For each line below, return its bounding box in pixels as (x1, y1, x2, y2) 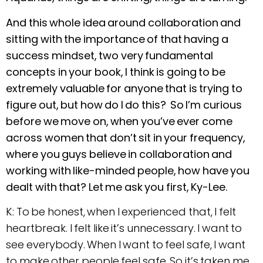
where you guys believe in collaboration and (6, 146, 232, 161)
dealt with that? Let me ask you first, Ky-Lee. (6, 179, 227, 194)
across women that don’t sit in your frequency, (6, 130, 245, 145)
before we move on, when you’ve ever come (6, 113, 232, 129)
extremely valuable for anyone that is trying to (6, 80, 242, 96)
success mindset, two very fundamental (6, 48, 213, 63)
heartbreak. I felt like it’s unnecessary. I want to (6, 220, 242, 235)
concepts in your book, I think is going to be (6, 64, 225, 79)
